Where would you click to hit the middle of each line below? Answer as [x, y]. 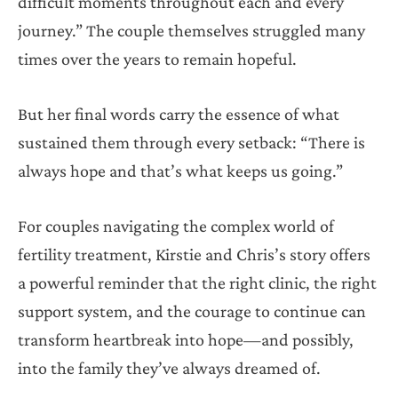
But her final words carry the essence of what [179, 113]
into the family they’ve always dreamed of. [169, 367]
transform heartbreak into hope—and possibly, [186, 339]
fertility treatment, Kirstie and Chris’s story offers [194, 254]
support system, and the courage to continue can [192, 310]
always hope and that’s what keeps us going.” [180, 170]
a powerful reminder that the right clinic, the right [197, 282]
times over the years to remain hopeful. [157, 58]
